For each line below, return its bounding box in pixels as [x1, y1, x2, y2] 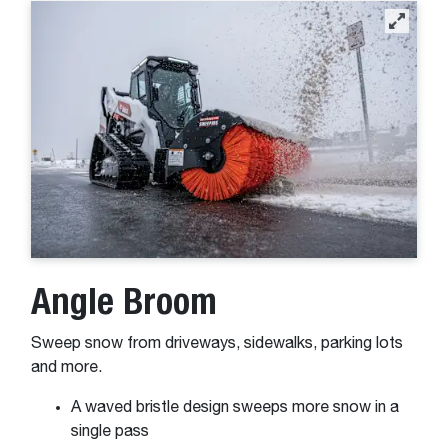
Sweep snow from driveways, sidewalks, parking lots [31, 335, 403, 352]
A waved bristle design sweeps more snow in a [71, 399, 399, 416]
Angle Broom [31, 278, 217, 322]
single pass [71, 423, 153, 440]
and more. [31, 359, 106, 376]
